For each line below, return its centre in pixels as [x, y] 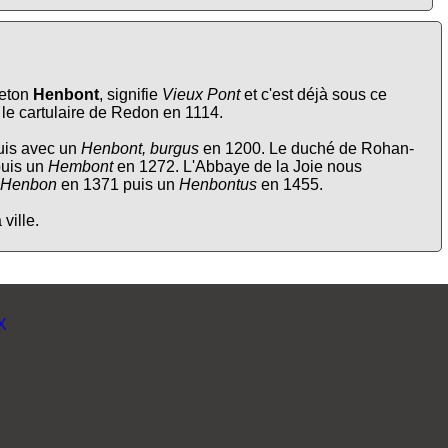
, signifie [130, 95]
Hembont [80, 167]
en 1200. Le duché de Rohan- [306, 149]
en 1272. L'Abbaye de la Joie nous [237, 167]
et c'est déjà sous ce [313, 95]
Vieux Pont [201, 95]
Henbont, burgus [140, 149]
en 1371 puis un [118, 185]
